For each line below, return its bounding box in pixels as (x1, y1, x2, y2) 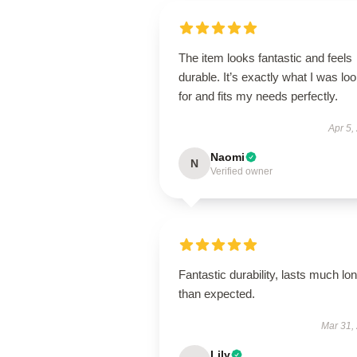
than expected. (178, 287, 255, 300)
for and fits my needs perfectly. (178, 89, 338, 103)
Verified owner (210, 166, 273, 177)
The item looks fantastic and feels (178, 51, 352, 65)
